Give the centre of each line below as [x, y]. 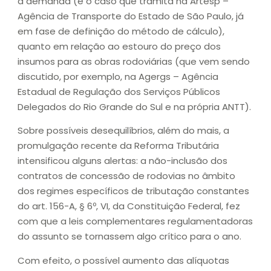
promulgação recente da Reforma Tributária [118, 146]
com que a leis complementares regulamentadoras [135, 221]
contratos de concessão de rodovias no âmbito [126, 176]
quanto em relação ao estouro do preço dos [119, 46]
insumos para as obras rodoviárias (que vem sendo [134, 61]
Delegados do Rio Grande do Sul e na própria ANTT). [134, 106]
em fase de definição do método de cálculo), [121, 31]
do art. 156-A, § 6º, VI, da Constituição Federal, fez [129, 206]
